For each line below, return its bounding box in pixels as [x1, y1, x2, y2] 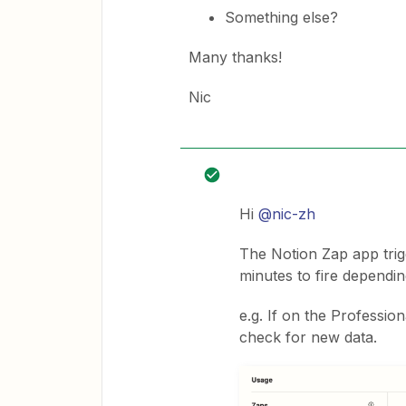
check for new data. [239, 328, 377, 346]
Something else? [225, 8, 343, 26]
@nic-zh [258, 205, 315, 223]
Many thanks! [188, 48, 286, 66]
